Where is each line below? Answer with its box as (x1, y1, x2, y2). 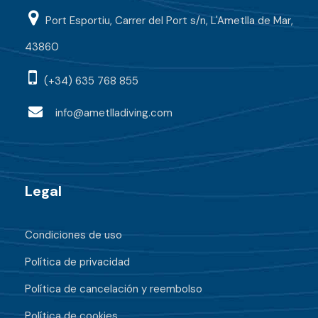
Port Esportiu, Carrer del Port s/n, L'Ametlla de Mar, (45, 13, 293, 28)
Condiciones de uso (25, 228, 122, 242)
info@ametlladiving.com (55, 106, 172, 120)
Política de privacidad (25, 255, 130, 269)
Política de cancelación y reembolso (25, 282, 202, 296)
